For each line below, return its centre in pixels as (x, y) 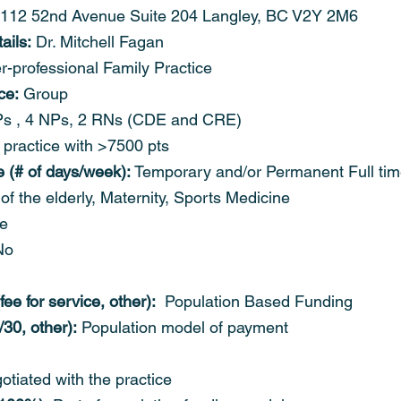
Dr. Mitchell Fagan (98, 42)
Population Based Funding (254, 301)
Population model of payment (183, 327)
